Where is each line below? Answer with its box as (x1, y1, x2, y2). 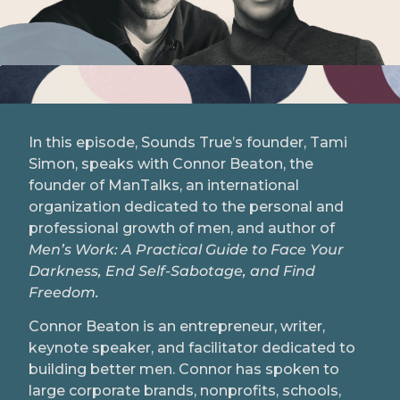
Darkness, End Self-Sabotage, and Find (29, 262, 315, 279)
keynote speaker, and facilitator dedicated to (29, 339, 355, 357)
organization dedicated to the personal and (29, 197, 344, 215)
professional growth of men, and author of (29, 219, 335, 237)
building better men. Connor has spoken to (29, 361, 339, 379)
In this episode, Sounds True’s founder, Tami (29, 133, 347, 151)
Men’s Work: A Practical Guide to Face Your (29, 240, 344, 258)
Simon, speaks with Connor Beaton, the (29, 154, 313, 172)
